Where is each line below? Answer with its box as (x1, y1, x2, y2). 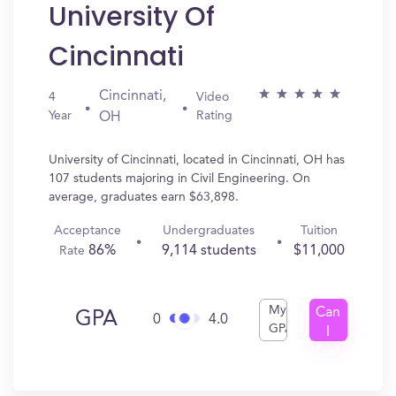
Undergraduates (163, 225, 255, 237)
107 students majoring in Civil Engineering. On (49, 172, 310, 185)
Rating (196, 110, 232, 122)
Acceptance (54, 225, 122, 237)
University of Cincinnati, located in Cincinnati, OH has (49, 154, 345, 166)
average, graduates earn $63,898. (49, 191, 239, 203)
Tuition (300, 225, 338, 237)
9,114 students (161, 244, 256, 258)
